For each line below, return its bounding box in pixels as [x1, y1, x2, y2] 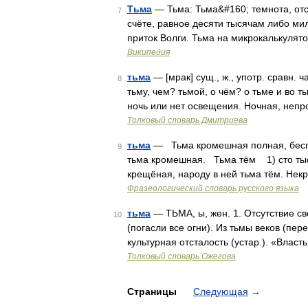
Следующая [193, 286, 248, 297]
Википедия [127, 47, 170, 57]
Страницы [127, 286, 179, 297]
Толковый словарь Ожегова [127, 252, 236, 261]
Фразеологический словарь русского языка [127, 184, 299, 193]
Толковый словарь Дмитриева [127, 115, 247, 125]
